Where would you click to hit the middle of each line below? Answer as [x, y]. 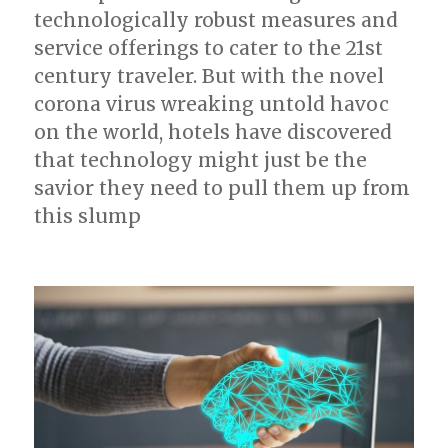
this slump [88, 215]
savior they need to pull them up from [222, 187]
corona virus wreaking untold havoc [212, 103]
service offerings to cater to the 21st [209, 47]
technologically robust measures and [216, 19]
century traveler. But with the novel [209, 75]
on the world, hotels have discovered [213, 131]
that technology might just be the [201, 159]
